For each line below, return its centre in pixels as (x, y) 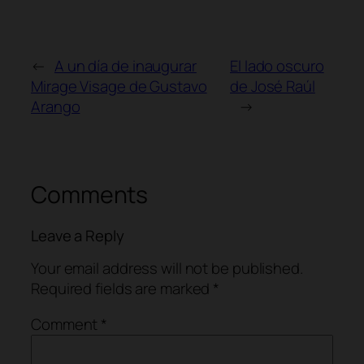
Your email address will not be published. (167, 269)
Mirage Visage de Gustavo (119, 86)
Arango (56, 106)
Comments (90, 194)
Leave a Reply (78, 235)
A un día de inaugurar (125, 65)
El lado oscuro (277, 65)
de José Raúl (273, 86)
